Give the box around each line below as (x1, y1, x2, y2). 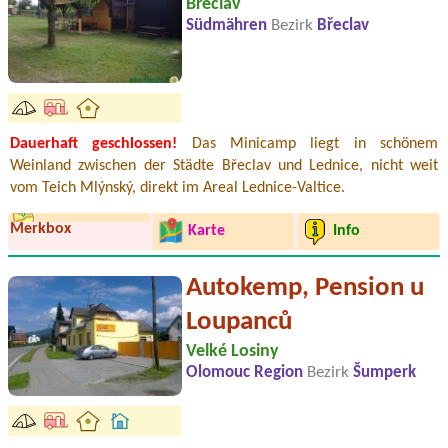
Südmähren (186, 17, 271, 34)
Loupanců (186, 308, 292, 336)
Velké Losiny (186, 341, 279, 361)
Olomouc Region (186, 364, 307, 381)
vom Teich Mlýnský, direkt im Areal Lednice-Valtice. (10, 179, 345, 196)
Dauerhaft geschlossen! (10, 135, 178, 152)
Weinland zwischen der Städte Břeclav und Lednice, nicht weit (10, 157, 438, 174)
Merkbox (10, 220, 71, 237)
